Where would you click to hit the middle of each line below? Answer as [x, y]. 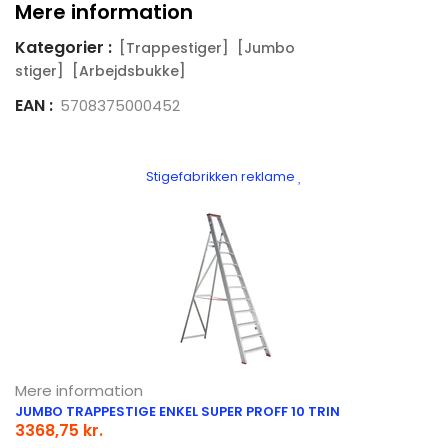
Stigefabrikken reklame [222, 176]
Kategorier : [63, 47]
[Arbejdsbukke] [129, 70]
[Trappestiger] [174, 47]
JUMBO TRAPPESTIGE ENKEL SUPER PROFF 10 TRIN [177, 411]
